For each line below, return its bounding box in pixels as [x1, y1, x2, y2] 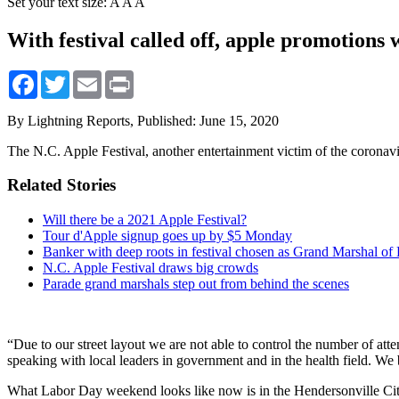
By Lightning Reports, [7, 112, 137, 128]
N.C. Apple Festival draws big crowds [43, 260, 258, 276]
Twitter [69, 69, 110, 85]
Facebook [37, 69, 93, 85]
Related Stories [7, 175, 116, 195]
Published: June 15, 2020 [137, 112, 279, 128]
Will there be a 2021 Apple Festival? [43, 212, 247, 228]
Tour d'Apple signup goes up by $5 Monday [43, 228, 292, 244]
